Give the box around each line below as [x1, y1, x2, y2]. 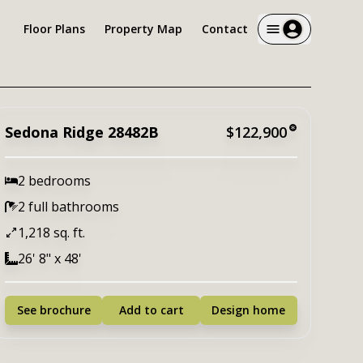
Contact [202, 20, 248, 36]
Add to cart [118, 302, 184, 318]
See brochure [16, 302, 91, 318]
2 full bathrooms [18, 198, 120, 216]
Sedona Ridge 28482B [5, 122, 160, 142]
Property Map [105, 20, 182, 36]
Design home [211, 302, 286, 318]
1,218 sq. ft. [18, 224, 86, 241]
